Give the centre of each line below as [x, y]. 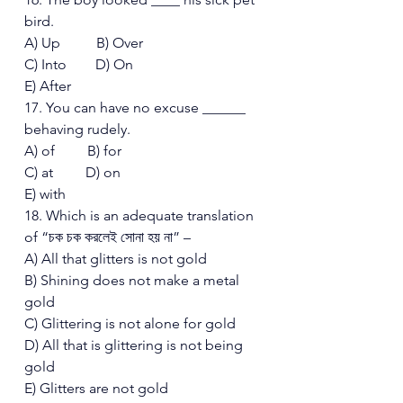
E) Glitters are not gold [98, 388]
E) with [47, 193]
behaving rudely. [79, 129]
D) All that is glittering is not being [135, 345]
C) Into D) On [82, 64]
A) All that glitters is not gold [117, 258]
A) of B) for [75, 150]
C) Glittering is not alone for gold [132, 323]
